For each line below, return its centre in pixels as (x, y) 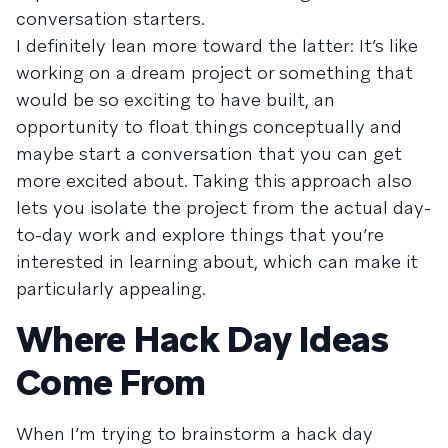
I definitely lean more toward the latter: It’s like (217, 45)
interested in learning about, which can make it (217, 261)
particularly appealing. (111, 288)
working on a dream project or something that (214, 72)
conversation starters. (110, 18)
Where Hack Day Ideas (202, 339)
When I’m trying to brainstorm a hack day (194, 433)
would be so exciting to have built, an (175, 99)
